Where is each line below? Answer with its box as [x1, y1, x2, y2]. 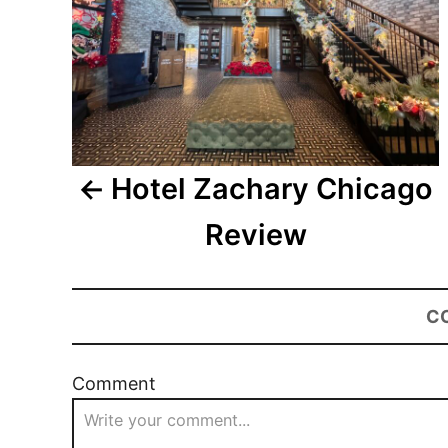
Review [204, 217, 307, 253]
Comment [72, 373, 156, 395]
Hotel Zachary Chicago [110, 171, 433, 207]
